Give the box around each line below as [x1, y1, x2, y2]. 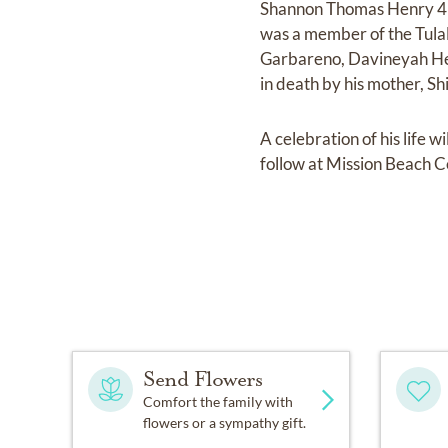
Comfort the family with [143, 393, 293, 411]
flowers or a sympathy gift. [143, 414, 306, 432]
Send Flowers [143, 366, 263, 393]
